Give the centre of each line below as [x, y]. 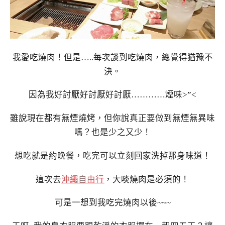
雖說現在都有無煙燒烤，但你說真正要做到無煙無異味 [113, 119]
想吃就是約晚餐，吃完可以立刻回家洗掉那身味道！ [113, 156]
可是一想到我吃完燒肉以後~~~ [113, 203]
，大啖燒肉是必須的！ [147, 179]
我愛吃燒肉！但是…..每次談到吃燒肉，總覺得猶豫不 [113, 57]
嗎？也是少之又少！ [113, 133]
